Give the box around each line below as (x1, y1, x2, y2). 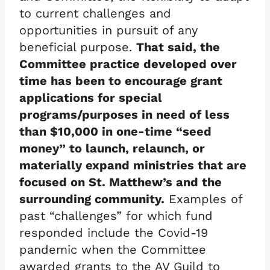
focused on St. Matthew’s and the (19, 174, 222, 189)
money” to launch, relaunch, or (19, 140, 205, 155)
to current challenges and (19, 5, 171, 20)
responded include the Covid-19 (19, 225, 208, 240)
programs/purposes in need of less (19, 107, 230, 122)
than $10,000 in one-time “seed (19, 124, 212, 139)
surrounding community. (19, 191, 165, 206)
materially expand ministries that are (19, 157, 246, 172)
